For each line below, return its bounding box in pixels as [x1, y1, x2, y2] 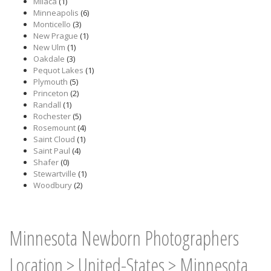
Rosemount [33, 122, 76, 133]
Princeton [33, 88, 68, 99]
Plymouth [33, 76, 68, 87]
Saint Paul [33, 145, 70, 156]
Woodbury [33, 180, 72, 191]
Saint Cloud [33, 134, 75, 145]
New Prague [33, 30, 78, 41]
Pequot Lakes [33, 65, 83, 76]
